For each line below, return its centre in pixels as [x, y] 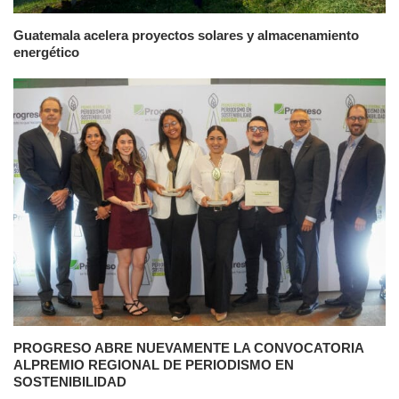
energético [46, 52]
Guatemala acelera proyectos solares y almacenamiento [186, 35]
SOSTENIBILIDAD [70, 382]
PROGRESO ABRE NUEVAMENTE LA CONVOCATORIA [188, 348]
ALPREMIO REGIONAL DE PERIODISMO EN [154, 365]
